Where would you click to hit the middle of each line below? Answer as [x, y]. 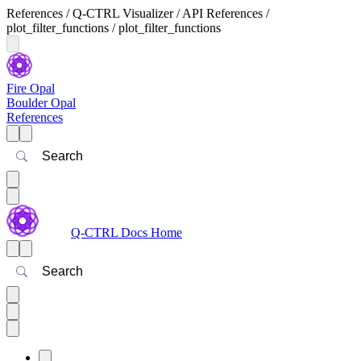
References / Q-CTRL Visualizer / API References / [138, 13]
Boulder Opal [41, 103]
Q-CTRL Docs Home [127, 232]
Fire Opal [31, 88]
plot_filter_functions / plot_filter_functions [114, 28]
